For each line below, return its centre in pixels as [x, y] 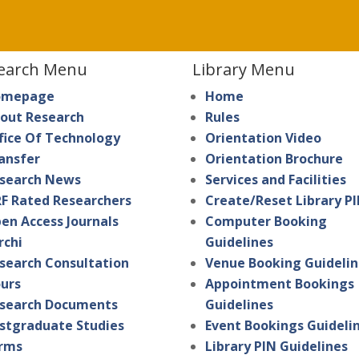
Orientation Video [264, 138]
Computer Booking [266, 222]
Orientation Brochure [274, 159]
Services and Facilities [276, 180]
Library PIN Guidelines [277, 347]
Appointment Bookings [280, 284]
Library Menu [244, 70]
